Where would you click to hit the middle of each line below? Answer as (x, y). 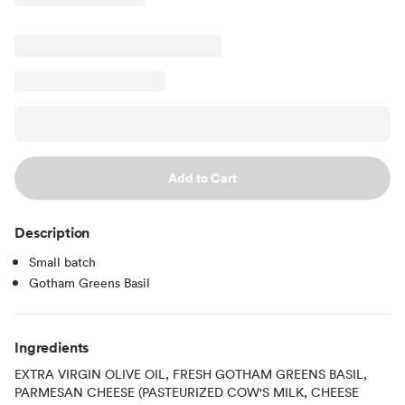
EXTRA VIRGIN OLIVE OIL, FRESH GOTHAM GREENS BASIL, (191, 373)
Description (52, 232)
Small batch (62, 261)
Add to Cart (202, 178)
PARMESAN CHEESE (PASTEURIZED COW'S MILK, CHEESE (187, 391)
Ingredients (52, 347)
